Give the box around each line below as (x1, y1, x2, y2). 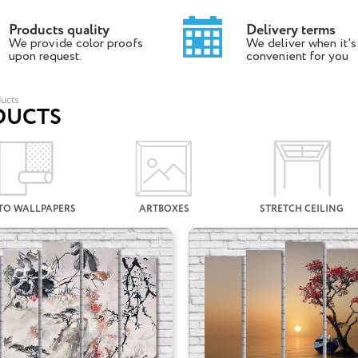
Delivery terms (245, 20, 336, 41)
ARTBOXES (138, 202, 189, 216)
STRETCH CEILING (260, 202, 344, 216)
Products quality (8, 20, 109, 41)
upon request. (8, 47, 82, 66)
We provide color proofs (8, 34, 143, 53)
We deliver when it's (245, 34, 356, 53)
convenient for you (245, 47, 348, 66)
